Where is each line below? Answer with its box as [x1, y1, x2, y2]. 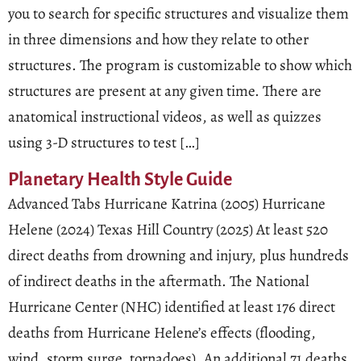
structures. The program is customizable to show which [8, 54, 352, 76]
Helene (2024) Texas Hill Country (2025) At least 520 [8, 219, 328, 241]
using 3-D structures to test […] [8, 131, 200, 153]
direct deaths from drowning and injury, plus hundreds [8, 245, 349, 267]
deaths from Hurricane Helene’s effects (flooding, [8, 322, 316, 344]
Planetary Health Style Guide [8, 170, 232, 190]
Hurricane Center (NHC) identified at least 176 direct [8, 297, 335, 318]
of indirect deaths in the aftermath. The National [8, 271, 309, 293]
